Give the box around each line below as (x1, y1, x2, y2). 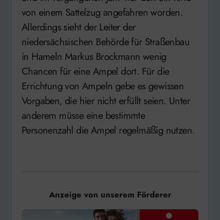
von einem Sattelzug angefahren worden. (22, 5, 183, 20)
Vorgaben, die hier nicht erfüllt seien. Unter (22, 93, 190, 108)
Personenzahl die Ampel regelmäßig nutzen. (22, 123, 195, 137)
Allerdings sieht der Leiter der (22, 20, 136, 34)
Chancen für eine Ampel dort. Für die (22, 64, 169, 79)
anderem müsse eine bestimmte (22, 108, 145, 123)
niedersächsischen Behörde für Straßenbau (22, 34, 190, 49)
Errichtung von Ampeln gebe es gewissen (22, 79, 184, 93)
